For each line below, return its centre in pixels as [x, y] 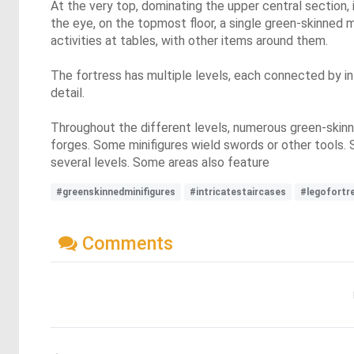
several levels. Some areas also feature [160, 162]
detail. [68, 93]
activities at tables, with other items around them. [189, 41]
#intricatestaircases [238, 192]
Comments [125, 243]
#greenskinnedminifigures [116, 192]
